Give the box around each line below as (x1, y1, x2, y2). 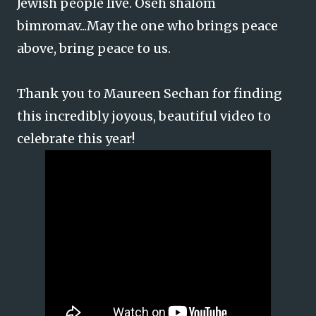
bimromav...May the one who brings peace (17, 18, 278, 34)
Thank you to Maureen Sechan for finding (17, 85, 282, 102)
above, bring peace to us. (17, 40, 171, 56)
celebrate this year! (17, 130, 135, 147)
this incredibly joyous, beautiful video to (17, 108, 271, 124)
